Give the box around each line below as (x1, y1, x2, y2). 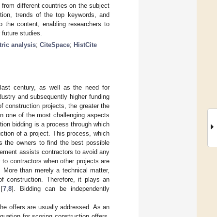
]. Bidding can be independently (12, 185, 110, 192)
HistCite (74, 41, 97, 48)
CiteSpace (40, 41, 70, 48)
